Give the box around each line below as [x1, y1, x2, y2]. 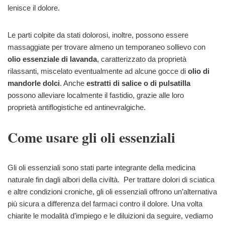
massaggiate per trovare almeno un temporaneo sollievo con [8, 43, 205, 52]
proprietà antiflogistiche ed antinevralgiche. [8, 103, 146, 112]
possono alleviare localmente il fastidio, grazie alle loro [8, 91, 184, 100]
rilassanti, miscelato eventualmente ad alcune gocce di [8, 67, 188, 76]
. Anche [60, 79, 86, 88]
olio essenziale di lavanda [8, 55, 97, 64]
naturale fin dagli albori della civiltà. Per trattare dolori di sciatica [8, 175, 214, 184]
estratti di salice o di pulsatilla [86, 79, 190, 88]
